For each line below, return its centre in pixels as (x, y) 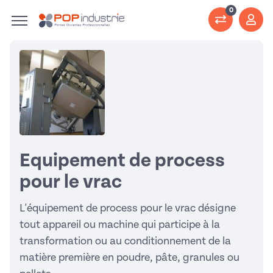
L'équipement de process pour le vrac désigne (128, 208)
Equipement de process (122, 161)
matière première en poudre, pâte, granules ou (129, 257)
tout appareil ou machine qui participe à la (120, 225)
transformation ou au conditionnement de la (125, 241)
